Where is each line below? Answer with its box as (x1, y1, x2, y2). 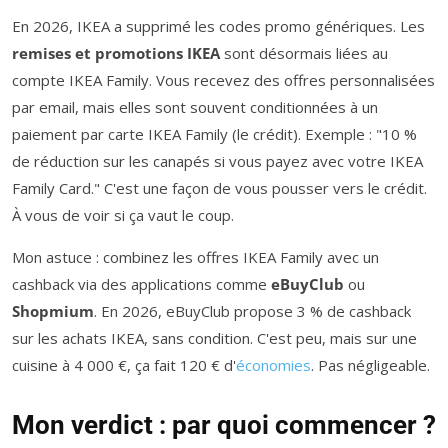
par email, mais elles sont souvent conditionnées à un (12, 96, 378, 117)
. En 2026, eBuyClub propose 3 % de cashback (94, 300, 411, 321)
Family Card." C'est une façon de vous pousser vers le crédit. (12, 177, 427, 198)
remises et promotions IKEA (12, 42, 220, 63)
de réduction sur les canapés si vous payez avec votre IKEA (12, 150, 423, 171)
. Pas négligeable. (311, 354, 430, 375)
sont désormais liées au (220, 42, 388, 63)
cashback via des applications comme (12, 273, 271, 294)
